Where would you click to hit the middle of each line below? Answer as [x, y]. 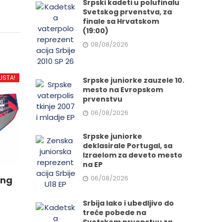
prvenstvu [103, 99]
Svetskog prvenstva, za [128, 12]
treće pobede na [115, 213]
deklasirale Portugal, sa [128, 146]
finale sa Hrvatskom [121, 21]
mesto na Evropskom [123, 90]
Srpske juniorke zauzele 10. [134, 80]
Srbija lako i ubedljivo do [129, 203]
